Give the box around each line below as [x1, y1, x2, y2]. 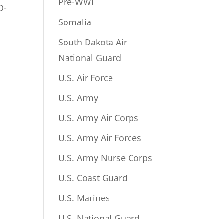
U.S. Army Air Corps [58, 112, 139, 124]
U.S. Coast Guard [58, 172, 128, 184]
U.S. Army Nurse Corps [58, 152, 153, 164]
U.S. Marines [58, 192, 110, 204]
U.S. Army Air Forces [58, 132, 142, 144]
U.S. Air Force [58, 72, 113, 84]
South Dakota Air [58, 36, 128, 48]
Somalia [58, 16, 92, 28]
